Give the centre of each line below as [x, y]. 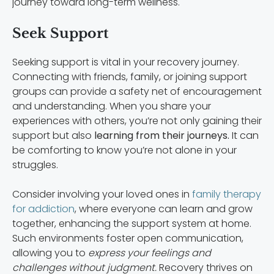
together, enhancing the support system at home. [132, 223]
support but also [52, 135]
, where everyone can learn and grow [164, 209]
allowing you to [50, 253]
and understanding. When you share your [112, 106]
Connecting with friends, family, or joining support [130, 76]
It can [244, 135]
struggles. [35, 165]
